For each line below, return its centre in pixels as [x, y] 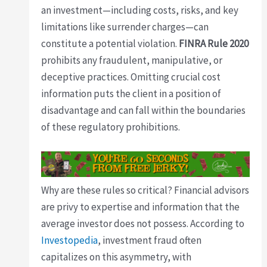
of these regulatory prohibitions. [111, 127]
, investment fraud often [150, 240]
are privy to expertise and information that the [141, 207]
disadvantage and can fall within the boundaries [144, 110]
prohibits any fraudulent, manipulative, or [132, 60]
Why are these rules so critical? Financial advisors [145, 190]
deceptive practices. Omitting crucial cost [131, 77]
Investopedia [70, 240]
